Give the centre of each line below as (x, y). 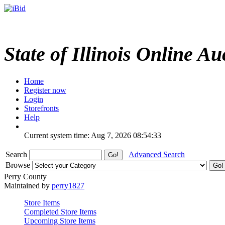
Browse (19, 165)
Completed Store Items (60, 211)
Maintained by (28, 185)
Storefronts (41, 108)
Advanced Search (157, 154)
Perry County (25, 176)
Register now (45, 90)
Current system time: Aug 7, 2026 (78, 135)
